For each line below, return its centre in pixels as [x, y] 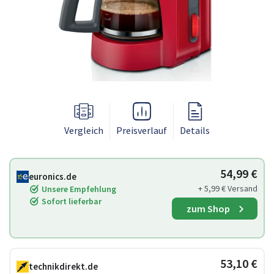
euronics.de [53, 176]
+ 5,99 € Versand [228, 188]
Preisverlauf [142, 130]
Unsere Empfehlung [79, 189]
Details [195, 130]
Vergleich [84, 130]
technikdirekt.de [63, 266]
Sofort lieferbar [72, 201]
